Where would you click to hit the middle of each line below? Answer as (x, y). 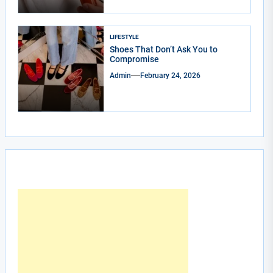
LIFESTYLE (125, 37)
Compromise (135, 59)
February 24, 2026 (171, 75)
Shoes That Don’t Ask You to (164, 49)
